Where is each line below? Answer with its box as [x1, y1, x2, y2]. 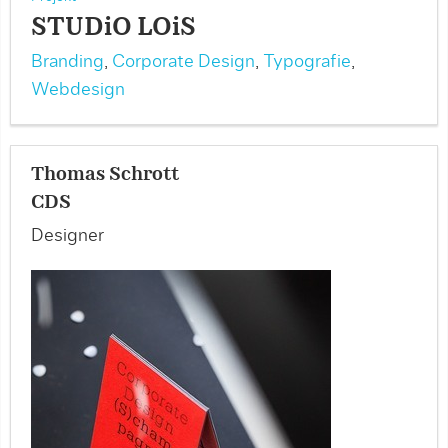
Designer [31, 227, 104, 245]
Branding [31, 53, 104, 71]
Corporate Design [112, 53, 255, 71]
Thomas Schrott [31, 166, 179, 184]
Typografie [263, 53, 351, 71]
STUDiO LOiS [31, 16, 196, 40]
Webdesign [31, 81, 125, 99]
